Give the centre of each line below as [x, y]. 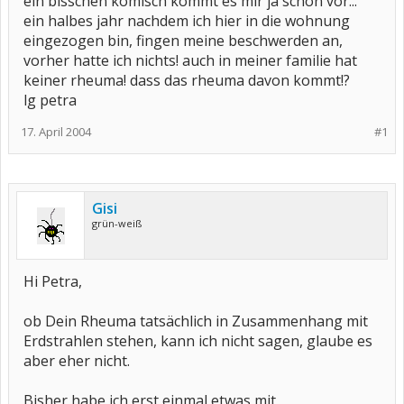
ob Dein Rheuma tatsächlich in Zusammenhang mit [196, 321]
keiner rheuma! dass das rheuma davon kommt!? [187, 80]
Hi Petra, [53, 281]
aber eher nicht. [77, 361]
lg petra [50, 100]
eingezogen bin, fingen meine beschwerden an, [183, 41]
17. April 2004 [56, 132]
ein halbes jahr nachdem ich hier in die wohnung [187, 21]
